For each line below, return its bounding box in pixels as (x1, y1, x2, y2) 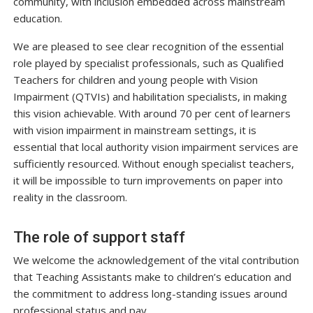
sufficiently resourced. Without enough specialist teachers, (13, 156, 294, 171)
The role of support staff (13, 228, 185, 247)
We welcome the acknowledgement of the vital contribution (13, 253, 299, 268)
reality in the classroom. (13, 190, 127, 205)
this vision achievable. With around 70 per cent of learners (13, 106, 291, 121)
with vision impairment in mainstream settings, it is (13, 123, 256, 138)
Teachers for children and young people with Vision (13, 73, 258, 87)
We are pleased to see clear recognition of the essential (13, 39, 284, 54)
